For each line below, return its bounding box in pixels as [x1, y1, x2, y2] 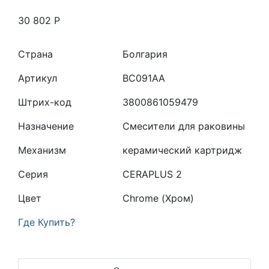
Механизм [18, 144, 66, 156]
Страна [18, 48, 53, 60]
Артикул [18, 72, 57, 84]
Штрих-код [18, 96, 71, 108]
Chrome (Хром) [122, 192, 195, 204]
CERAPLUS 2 [122, 168, 183, 180]
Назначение [18, 120, 74, 132]
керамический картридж [122, 144, 243, 156]
